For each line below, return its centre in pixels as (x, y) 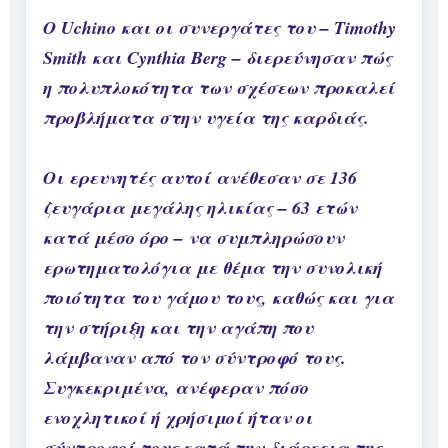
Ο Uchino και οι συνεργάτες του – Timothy (219, 28)
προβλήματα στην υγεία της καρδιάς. (206, 118)
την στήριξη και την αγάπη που (178, 328)
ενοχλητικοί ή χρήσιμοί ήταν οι (178, 418)
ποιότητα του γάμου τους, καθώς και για (218, 298)
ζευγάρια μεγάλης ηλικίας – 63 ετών (200, 208)
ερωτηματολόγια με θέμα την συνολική (212, 268)
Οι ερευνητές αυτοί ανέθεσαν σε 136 (200, 178)
